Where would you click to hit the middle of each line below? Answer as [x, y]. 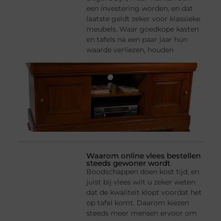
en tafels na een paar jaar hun [137, 40]
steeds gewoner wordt [129, 163]
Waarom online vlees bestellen [144, 155]
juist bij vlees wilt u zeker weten [141, 182]
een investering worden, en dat [140, 9]
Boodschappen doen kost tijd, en [143, 171]
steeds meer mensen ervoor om [142, 213]
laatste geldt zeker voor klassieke [144, 19]
